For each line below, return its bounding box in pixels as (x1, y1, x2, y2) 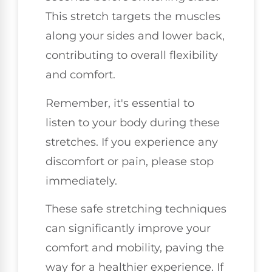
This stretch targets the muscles (46, 10, 220, 24)
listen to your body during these (46, 115, 220, 129)
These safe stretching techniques (46, 202, 226, 216)
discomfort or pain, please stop (46, 154, 214, 168)
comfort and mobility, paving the (46, 241, 224, 255)
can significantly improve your (46, 222, 211, 236)
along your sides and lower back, (46, 29, 225, 43)
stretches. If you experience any (46, 135, 218, 149)
